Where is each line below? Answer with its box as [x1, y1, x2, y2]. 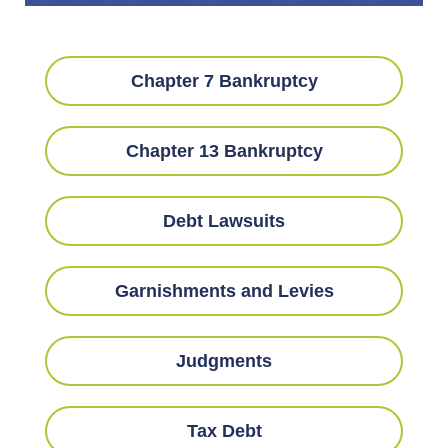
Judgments [176, 350, 272, 371]
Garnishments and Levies [114, 280, 334, 301]
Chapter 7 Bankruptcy [130, 70, 318, 91]
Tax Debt [186, 420, 262, 441]
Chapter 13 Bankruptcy [125, 140, 323, 161]
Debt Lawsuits [163, 210, 285, 231]
